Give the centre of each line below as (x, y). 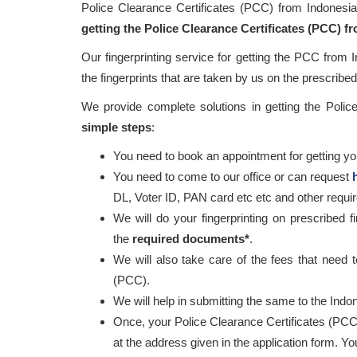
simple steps (116, 127)
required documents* (191, 239)
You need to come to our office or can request (233, 177)
